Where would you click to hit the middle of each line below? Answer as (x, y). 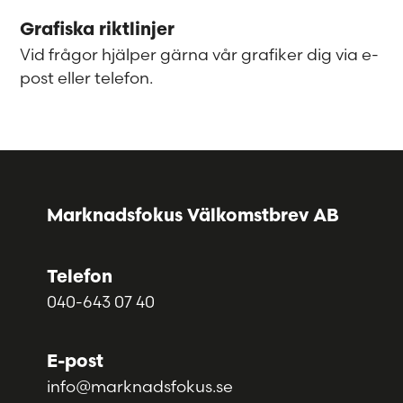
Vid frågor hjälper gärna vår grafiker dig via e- (200, 54)
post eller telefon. (87, 77)
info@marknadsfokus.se (140, 386)
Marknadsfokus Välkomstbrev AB (193, 216)
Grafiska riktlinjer (98, 30)
